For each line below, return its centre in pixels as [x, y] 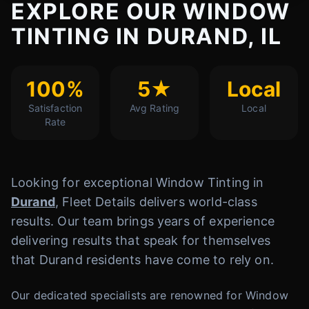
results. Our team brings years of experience [143, 221]
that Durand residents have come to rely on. [142, 260]
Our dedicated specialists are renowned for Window [150, 295]
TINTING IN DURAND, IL [147, 36]
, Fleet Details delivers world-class [156, 202]
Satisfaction [55, 108]
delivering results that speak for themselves [141, 240]
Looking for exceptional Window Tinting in [138, 182]
